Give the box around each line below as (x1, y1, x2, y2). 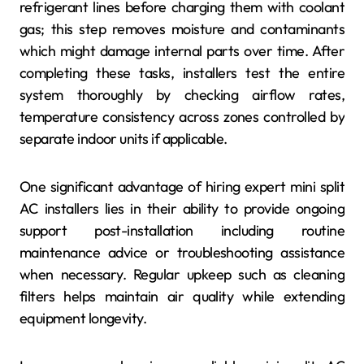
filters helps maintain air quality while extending (19, 287, 344, 306)
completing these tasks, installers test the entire (19, 63, 344, 83)
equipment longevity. (19, 309, 147, 328)
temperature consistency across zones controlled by (19, 107, 344, 127)
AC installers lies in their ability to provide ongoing (19, 199, 344, 219)
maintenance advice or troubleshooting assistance (19, 243, 344, 262)
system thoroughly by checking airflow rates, (19, 85, 344, 105)
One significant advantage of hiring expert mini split (19, 177, 344, 197)
